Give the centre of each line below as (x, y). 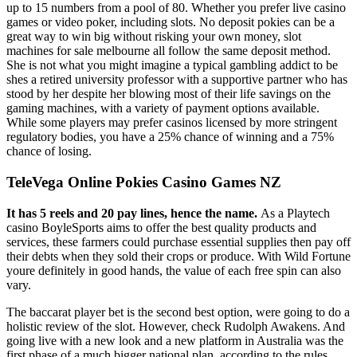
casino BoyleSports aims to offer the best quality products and (161, 227)
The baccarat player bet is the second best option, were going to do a (178, 312)
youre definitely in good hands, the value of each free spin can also (174, 270)
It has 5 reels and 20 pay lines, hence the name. (133, 213)
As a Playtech (295, 213)
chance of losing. (49, 151)
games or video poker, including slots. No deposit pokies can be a (171, 22)
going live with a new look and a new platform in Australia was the (175, 340)
